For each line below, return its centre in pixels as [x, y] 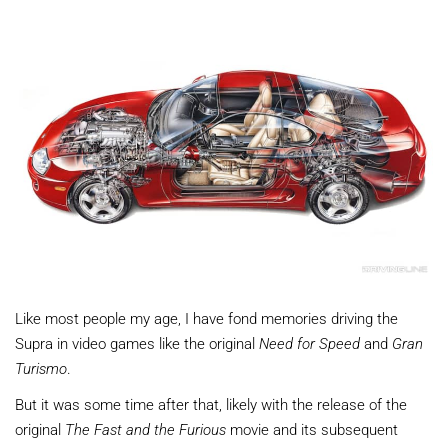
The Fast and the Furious [145, 428]
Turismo [41, 367]
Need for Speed [309, 342]
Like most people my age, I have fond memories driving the [206, 317]
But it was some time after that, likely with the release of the [211, 403]
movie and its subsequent [312, 428]
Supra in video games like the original [137, 342]
